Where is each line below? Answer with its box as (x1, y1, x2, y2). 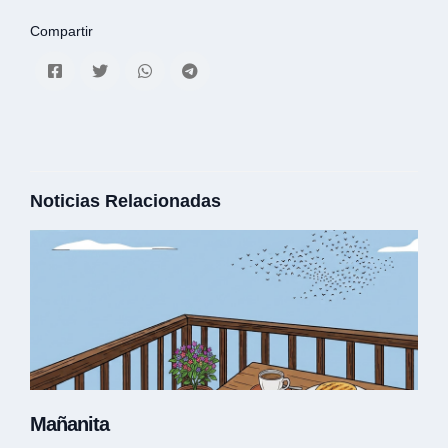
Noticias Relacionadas (30, 190, 221, 211)
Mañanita (30, 412, 109, 435)
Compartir (30, 22, 93, 39)
